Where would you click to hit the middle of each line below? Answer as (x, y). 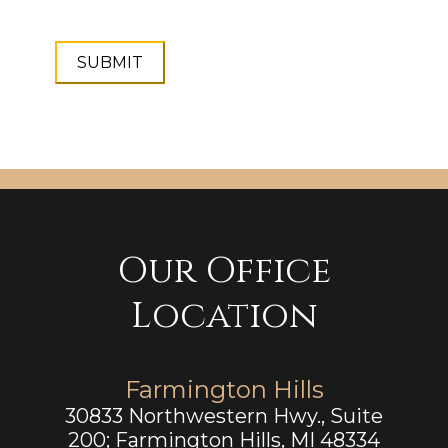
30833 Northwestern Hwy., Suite (224, 415)
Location (224, 315)
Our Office (224, 270)
